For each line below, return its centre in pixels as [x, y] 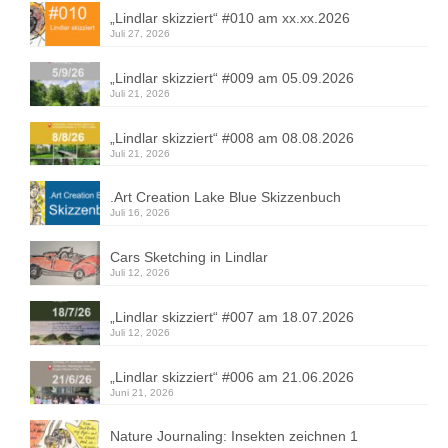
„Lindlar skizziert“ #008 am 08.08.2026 [232, 137]
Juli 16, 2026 [140, 213]
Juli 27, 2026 [140, 34]
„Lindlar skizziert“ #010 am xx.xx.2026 [230, 18]
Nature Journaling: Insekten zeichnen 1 [234, 436]
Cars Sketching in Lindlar [189, 257]
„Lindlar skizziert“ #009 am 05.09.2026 [232, 77]
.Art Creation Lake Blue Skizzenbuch [225, 197]
